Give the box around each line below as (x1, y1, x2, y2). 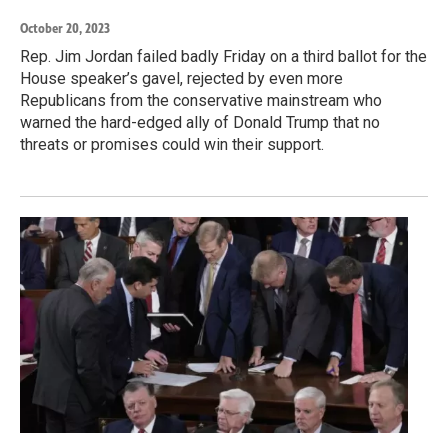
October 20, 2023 (20, 20, 110, 38)
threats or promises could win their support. (20, 135, 324, 155)
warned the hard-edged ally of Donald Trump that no (20, 113, 380, 133)
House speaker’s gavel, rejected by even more (20, 69, 343, 89)
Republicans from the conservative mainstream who (20, 91, 382, 111)
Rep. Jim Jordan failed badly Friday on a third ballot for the (20, 47, 427, 67)
